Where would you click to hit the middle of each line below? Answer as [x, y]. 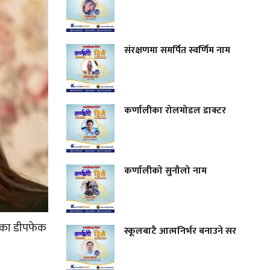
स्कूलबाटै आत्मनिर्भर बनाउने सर [181, 231]
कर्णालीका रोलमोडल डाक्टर [177, 110]
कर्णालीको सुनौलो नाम [167, 171]
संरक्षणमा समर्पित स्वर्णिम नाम [177, 50]
